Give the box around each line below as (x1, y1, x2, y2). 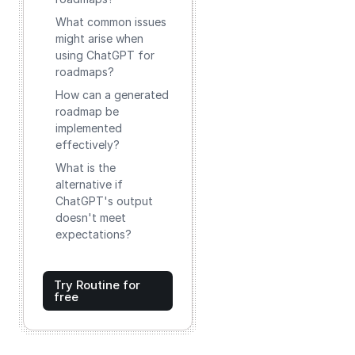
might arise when (55, 32, 143, 45)
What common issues (55, 15, 166, 29)
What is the (55, 161, 116, 174)
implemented (55, 121, 122, 135)
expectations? (55, 227, 132, 241)
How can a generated (55, 88, 169, 101)
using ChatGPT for (55, 48, 155, 62)
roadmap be (55, 105, 119, 118)
